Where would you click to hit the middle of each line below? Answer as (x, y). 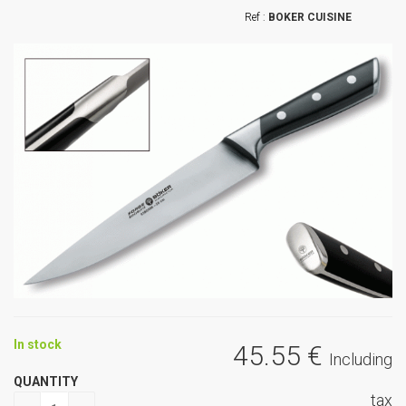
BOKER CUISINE (309, 17)
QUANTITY (46, 381)
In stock (38, 344)
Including (361, 359)
